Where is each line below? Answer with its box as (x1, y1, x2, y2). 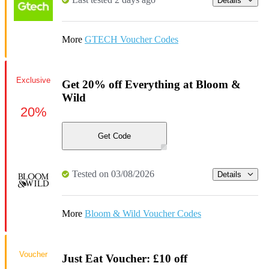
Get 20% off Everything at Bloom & (62, 77, 241, 91)
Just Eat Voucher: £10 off (62, 252, 187, 265)
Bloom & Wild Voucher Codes (85, 208, 201, 219)
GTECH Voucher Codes (85, 34, 178, 45)
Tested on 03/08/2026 (72, 169, 154, 180)
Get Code (98, 131, 131, 141)
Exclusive (16, 75, 50, 85)
